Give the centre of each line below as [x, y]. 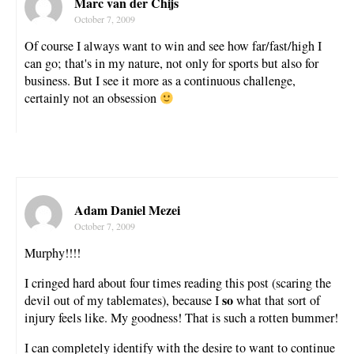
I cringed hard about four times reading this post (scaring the [178, 282]
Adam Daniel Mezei [127, 209]
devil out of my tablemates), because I [123, 300]
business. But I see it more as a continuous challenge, [160, 81]
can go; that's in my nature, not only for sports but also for [171, 64]
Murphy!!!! [53, 252]
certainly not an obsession [92, 98]
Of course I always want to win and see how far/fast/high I [173, 46]
